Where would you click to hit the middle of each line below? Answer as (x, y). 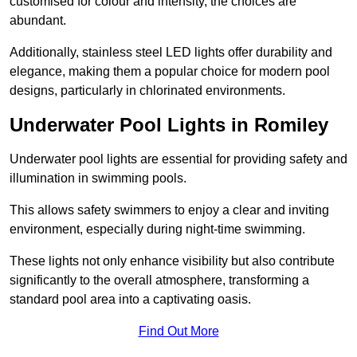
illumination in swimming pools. (98, 178)
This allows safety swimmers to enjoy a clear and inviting (169, 210)
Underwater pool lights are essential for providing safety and (178, 159)
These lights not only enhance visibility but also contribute (172, 261)
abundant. (38, 21)
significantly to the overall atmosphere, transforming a (159, 280)
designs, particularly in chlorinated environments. (147, 91)
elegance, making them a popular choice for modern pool (170, 72)
